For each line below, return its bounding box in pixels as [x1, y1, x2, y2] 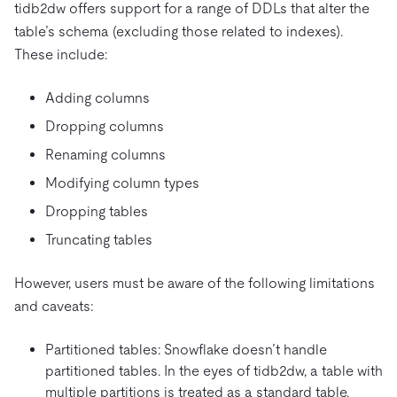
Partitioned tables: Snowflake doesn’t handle [45, 341, 327, 359]
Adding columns [45, 90, 150, 107]
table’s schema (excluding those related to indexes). [14, 23, 343, 41]
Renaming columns [45, 146, 166, 164]
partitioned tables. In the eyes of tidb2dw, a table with [45, 362, 383, 380]
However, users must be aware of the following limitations [14, 275, 375, 292]
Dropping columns [45, 118, 164, 136]
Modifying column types [45, 175, 199, 192]
